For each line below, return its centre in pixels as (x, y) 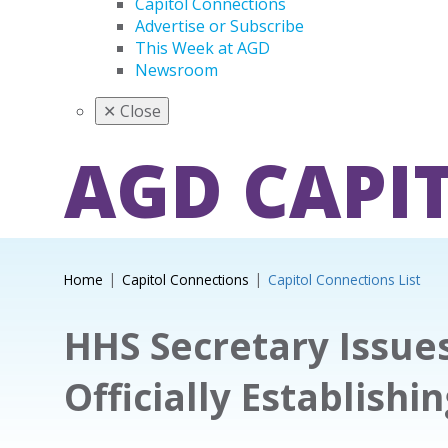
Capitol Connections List (343, 279)
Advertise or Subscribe (219, 26)
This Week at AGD (202, 48)
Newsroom (176, 70)
